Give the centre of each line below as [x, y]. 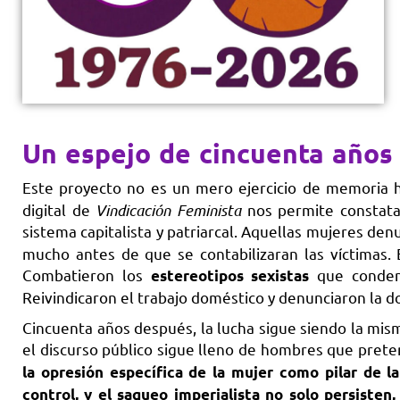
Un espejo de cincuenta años [208, 154]
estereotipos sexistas [230, 276]
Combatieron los [87, 275]
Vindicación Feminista [168, 210]
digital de [59, 210]
